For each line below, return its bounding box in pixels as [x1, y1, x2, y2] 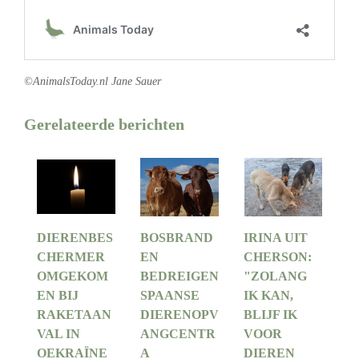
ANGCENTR [139, 327, 216, 341]
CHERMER [36, 250, 105, 264]
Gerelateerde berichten [24, 115, 184, 133]
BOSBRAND [139, 231, 213, 245]
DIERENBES [36, 231, 113, 245]
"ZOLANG [244, 269, 308, 284]
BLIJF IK [244, 308, 298, 322]
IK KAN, [244, 288, 294, 303]
